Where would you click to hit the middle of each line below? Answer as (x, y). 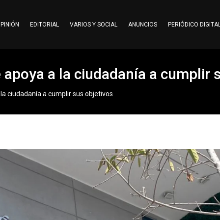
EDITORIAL (44, 25)
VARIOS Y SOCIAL (93, 25)
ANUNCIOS (142, 25)
